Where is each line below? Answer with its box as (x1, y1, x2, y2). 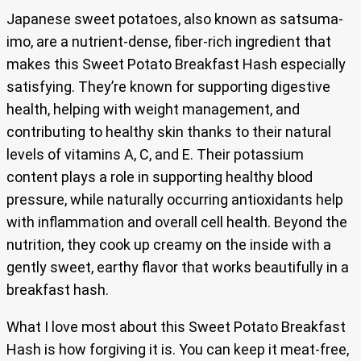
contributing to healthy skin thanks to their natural (6, 123, 331, 141)
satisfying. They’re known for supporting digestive (6, 78, 330, 96)
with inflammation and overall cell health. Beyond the (6, 214, 347, 231)
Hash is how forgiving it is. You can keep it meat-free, (6, 341, 349, 359)
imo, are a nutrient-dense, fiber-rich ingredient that (6, 33, 331, 51)
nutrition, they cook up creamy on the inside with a (6, 236, 331, 254)
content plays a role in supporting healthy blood (6, 168, 313, 186)
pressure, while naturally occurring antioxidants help (6, 191, 343, 209)
